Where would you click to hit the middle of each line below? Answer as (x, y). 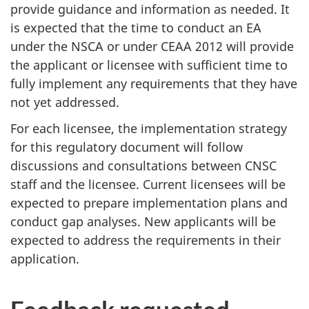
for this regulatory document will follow (127, 147)
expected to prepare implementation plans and (149, 203)
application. (45, 259)
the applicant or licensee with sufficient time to (149, 64)
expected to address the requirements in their (146, 240)
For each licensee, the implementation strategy (149, 129)
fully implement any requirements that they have (154, 83)
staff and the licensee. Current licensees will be (148, 185)
